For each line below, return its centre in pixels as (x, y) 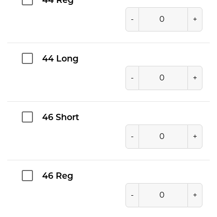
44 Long (60, 59)
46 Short (61, 118)
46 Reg (58, 176)
